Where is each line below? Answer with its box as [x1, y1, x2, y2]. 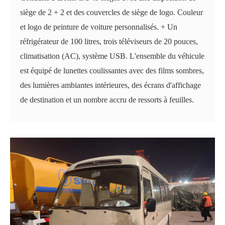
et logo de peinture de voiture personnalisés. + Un [20, 22, 177, 31]
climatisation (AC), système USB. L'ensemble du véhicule [20, 51, 204, 60]
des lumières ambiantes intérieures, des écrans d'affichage [20, 80, 201, 89]
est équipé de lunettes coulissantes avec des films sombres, [20, 66, 204, 75]
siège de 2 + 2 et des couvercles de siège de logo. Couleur [20, 8, 203, 17]
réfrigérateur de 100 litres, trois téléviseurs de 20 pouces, [20, 37, 198, 46]
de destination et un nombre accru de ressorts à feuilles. [20, 95, 194, 104]
